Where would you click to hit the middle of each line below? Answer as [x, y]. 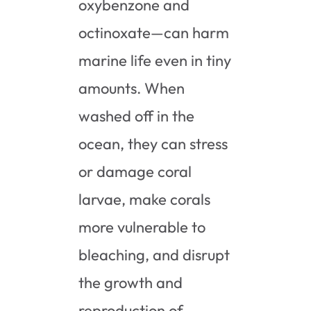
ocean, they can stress [153, 143]
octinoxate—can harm [154, 32]
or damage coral [135, 171]
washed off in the [137, 116]
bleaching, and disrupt [154, 254]
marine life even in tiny [155, 60]
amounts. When [132, 88]
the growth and [131, 282]
